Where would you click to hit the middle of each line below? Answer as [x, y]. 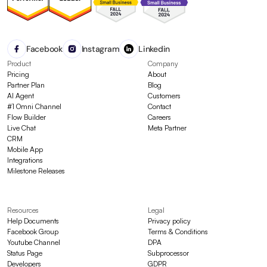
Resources [23, 210]
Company [163, 63]
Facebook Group [33, 232]
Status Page [25, 253]
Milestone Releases [36, 171]
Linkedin [154, 49]
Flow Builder [27, 117]
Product [19, 63]
